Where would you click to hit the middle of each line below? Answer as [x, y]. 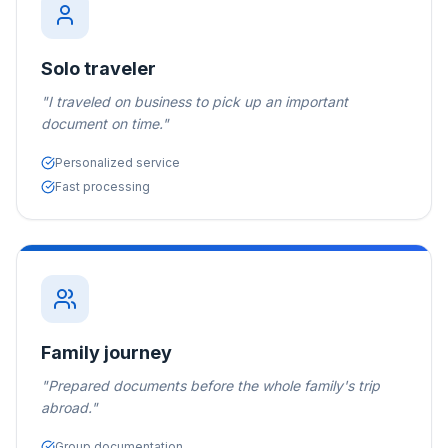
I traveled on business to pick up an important [198, 101]
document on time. [101, 123]
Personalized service [117, 162]
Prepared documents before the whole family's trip [214, 385]
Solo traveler [98, 68]
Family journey [106, 352]
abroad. [66, 407]
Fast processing [102, 186]
